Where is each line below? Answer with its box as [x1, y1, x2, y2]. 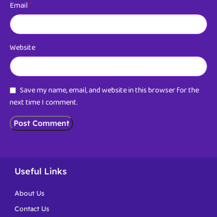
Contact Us [15, 204, 49, 214]
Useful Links [15, 166, 67, 177]
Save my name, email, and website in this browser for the [20, 84, 199, 96]
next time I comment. [10, 96, 78, 109]
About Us [15, 189, 45, 198]
